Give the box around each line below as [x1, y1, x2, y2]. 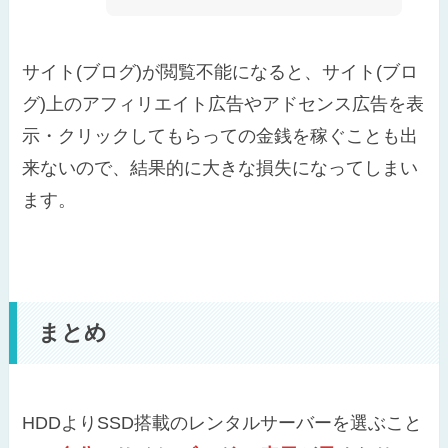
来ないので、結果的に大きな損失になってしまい [22, 157, 419, 178]
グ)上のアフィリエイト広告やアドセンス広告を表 [22, 93, 425, 114]
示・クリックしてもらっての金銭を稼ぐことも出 [22, 125, 419, 146]
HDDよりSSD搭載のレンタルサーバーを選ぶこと [22, 412, 423, 433]
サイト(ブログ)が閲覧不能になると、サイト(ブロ [22, 61, 419, 82]
